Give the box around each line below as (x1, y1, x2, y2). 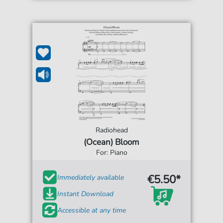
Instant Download (57, 189, 114, 199)
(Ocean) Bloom (84, 136, 139, 148)
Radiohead (95, 125, 128, 135)
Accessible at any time (57, 205, 126, 215)
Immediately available (57, 172, 124, 182)
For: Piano (96, 148, 127, 158)
